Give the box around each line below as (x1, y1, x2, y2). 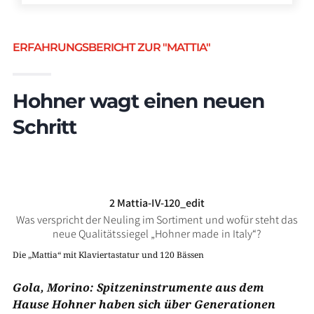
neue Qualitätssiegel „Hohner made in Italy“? (52, 226, 262, 241)
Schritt (12, 115, 76, 139)
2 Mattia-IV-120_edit (109, 196, 205, 210)
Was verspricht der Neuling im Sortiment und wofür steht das (15, 212, 299, 227)
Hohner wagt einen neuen (12, 89, 264, 113)
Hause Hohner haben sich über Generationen (12, 296, 275, 312)
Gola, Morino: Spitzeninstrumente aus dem (12, 280, 264, 295)
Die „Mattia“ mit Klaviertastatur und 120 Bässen (12, 249, 204, 261)
